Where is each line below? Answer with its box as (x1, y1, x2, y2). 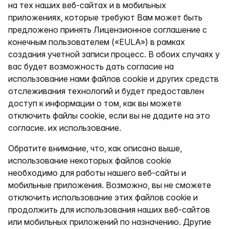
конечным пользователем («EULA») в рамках (8, 37, 185, 47)
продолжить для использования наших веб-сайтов (8, 204, 210, 215)
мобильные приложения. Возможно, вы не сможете (8, 180, 211, 190)
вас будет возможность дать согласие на (8, 61, 174, 72)
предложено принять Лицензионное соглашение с (8, 25, 207, 35)
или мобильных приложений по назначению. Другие (8, 217, 211, 227)
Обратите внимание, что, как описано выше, (8, 143, 182, 153)
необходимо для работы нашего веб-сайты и (8, 168, 186, 178)
